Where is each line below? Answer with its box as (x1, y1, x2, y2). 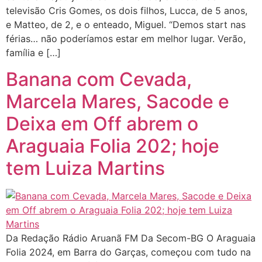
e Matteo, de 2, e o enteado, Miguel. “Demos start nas (6, 19, 246, 31)
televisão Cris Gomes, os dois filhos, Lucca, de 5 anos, (6, 5, 247, 17)
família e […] (6, 47, 61, 59)
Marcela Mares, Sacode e (6, 89, 229, 113)
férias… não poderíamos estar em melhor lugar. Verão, (6, 33, 246, 45)
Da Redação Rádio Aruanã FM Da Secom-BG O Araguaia (6, 232, 256, 244)
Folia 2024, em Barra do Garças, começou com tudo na (6, 246, 251, 258)
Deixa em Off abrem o (6, 112, 198, 135)
